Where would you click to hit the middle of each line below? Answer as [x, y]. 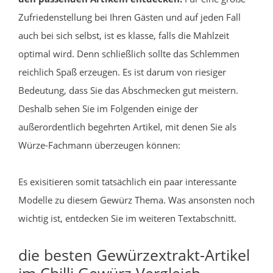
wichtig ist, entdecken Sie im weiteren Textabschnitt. [127, 218]
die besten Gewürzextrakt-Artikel [134, 254]
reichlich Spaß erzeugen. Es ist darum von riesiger [122, 72]
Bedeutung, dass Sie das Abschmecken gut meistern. [128, 90]
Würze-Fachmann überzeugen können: [99, 145]
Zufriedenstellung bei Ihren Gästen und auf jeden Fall [129, 17]
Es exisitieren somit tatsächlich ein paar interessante [127, 181]
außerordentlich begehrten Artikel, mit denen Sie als [127, 126]
